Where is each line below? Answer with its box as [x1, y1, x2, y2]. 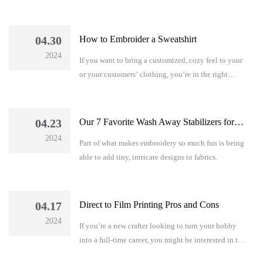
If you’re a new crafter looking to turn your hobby [79, 221, 237, 230]
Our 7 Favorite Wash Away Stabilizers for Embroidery [234, 116, 244, 127]
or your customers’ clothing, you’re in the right [79, 69, 228, 79]
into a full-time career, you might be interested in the [79, 235, 245, 244]
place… [79, 83, 104, 93]
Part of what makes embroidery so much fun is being [79, 138, 244, 147]
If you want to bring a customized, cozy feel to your [79, 55, 242, 65]
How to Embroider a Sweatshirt [79, 33, 197, 44]
